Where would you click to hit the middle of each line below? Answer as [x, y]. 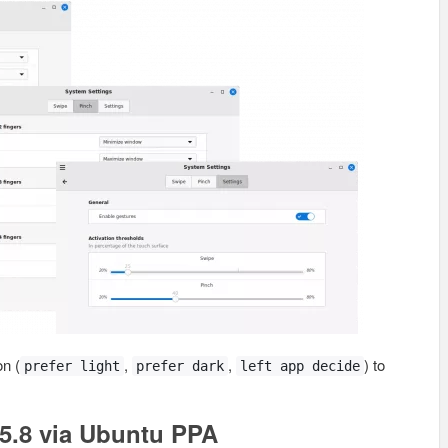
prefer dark [180, 366]
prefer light [72, 366]
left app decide [300, 366]
